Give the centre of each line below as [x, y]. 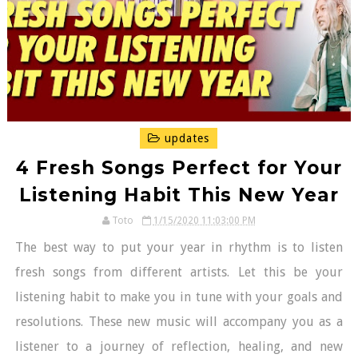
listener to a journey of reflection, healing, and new [179, 346]
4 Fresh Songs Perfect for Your [179, 167]
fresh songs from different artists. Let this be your [179, 272]
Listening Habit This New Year [179, 195]
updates [185, 138]
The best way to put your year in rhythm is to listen [179, 247]
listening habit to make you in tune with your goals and [179, 296]
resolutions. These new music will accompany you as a [179, 321]
